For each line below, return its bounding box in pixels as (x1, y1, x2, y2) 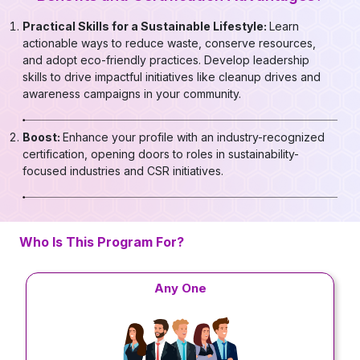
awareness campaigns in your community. (22, 87, 242, 101)
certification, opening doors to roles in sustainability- (22, 147, 300, 162)
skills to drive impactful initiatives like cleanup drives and (22, 70, 321, 84)
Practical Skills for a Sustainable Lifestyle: (22, 19, 270, 34)
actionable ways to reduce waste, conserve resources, (22, 36, 317, 51)
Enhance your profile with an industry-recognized (63, 130, 325, 145)
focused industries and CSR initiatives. (22, 164, 224, 178)
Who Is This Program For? (19, 234, 184, 251)
